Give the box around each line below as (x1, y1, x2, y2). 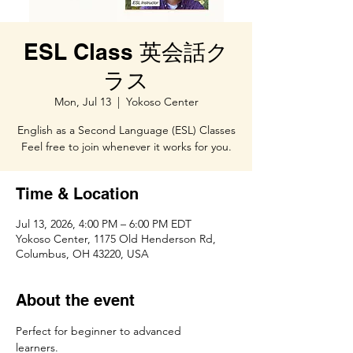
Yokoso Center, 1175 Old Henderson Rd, (16, 232, 216, 246)
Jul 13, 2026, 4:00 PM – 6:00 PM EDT (16, 217, 191, 231)
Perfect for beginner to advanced (16, 324, 184, 338)
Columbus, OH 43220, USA (16, 247, 149, 261)
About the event (16, 291, 135, 310)
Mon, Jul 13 (54, 95, 111, 109)
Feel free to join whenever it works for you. (20, 139, 232, 154)
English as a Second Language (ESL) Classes (17, 123, 236, 137)
